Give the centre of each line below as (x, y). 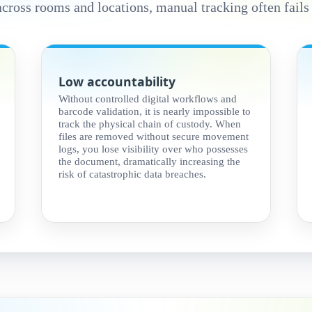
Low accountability (117, 82)
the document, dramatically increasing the (150, 162)
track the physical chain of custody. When (150, 124)
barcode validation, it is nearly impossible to (155, 111)
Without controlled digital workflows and (148, 99)
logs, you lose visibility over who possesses (154, 149)
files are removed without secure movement (154, 136)
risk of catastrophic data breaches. (133, 174)
